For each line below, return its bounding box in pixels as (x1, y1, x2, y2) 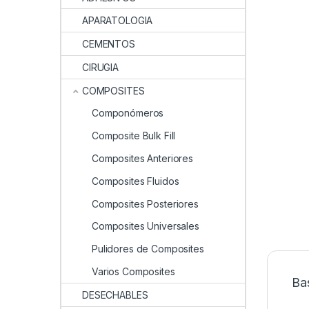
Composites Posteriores (92, 197, 199, 210)
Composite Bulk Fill (92, 130, 176, 142)
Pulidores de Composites (92, 243, 204, 255)
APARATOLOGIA (82, 14, 153, 27)
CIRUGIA (82, 61, 119, 73)
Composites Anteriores (92, 152, 194, 165)
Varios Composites (92, 265, 175, 277)
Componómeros (92, 107, 164, 119)
